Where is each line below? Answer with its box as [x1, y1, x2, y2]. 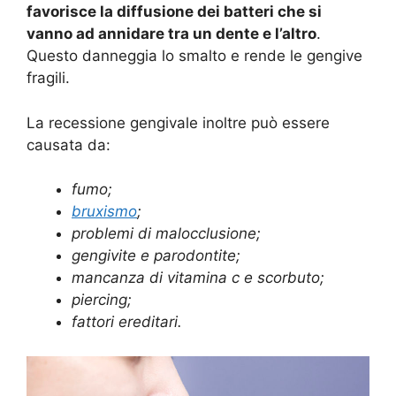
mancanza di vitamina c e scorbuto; [72, 269, 324, 287]
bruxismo [72, 202, 137, 221]
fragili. [27, 69, 70, 88]
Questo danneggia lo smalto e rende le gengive [27, 47, 362, 65]
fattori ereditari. [72, 313, 182, 331]
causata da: [27, 135, 110, 154]
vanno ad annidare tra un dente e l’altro [27, 25, 316, 43]
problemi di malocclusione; [72, 225, 261, 243]
